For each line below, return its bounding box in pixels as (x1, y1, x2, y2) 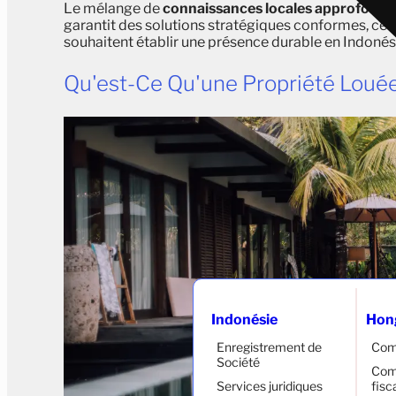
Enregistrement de (217, 339, 322, 354)
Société (217, 354, 260, 369)
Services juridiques (217, 378, 323, 393)
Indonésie (211, 311, 278, 328)
